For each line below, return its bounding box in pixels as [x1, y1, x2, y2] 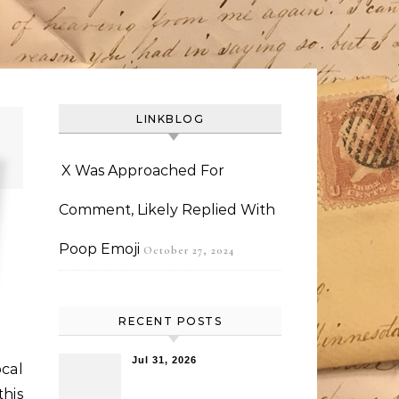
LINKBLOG [136, 112, 204, 126]
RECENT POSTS [118, 314, 222, 328]
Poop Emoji [59, 240, 140, 257]
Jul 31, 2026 [132, 354, 197, 365]
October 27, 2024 [143, 244, 234, 256]
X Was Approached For [61, 162, 224, 179]
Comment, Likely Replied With [59, 201, 275, 218]
